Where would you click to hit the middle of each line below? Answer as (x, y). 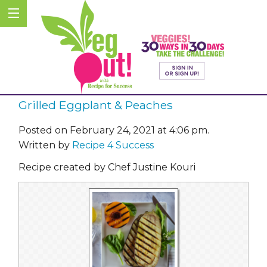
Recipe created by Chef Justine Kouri (107, 167)
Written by (45, 145)
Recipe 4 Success (113, 145)
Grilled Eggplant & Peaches (96, 105)
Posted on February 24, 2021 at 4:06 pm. (114, 130)
